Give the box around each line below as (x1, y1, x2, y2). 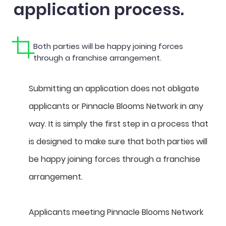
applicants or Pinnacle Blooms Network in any (29, 100, 203, 112)
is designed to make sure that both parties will (29, 136, 207, 147)
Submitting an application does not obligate (29, 83, 199, 94)
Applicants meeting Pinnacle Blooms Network (29, 206, 203, 218)
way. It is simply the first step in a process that (29, 118, 208, 130)
